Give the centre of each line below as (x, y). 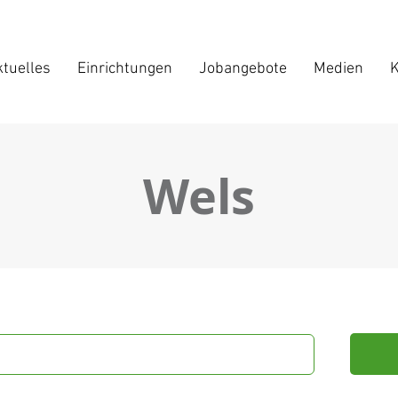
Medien (338, 69)
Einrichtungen (124, 69)
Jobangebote (243, 69)
